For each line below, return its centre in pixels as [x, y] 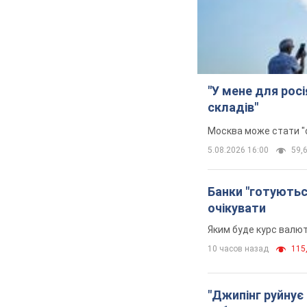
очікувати [237, 208]
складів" [233, 107]
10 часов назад [238, 248]
